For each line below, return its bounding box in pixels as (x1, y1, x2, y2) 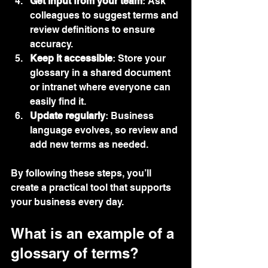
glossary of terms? (11, 244, 139, 261)
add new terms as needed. (30, 138, 148, 150)
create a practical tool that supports (11, 181, 173, 193)
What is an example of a (11, 224, 178, 242)
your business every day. (11, 196, 124, 208)
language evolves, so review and (30, 124, 180, 136)
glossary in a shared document (30, 66, 173, 78)
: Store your (112, 52, 168, 64)
